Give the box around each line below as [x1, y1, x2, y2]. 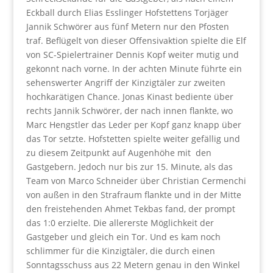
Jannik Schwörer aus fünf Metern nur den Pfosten [26, 21, 229, 32]
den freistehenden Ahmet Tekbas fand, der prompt [26, 203, 235, 214]
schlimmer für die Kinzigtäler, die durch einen [26, 245, 215, 257]
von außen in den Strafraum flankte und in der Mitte [26, 189, 241, 200]
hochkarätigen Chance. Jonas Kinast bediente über [26, 91, 233, 102]
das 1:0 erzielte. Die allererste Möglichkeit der [26, 217, 214, 229]
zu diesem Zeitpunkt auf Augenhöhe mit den [26, 147, 211, 158]
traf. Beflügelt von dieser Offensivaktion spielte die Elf [26, 35, 246, 46]
